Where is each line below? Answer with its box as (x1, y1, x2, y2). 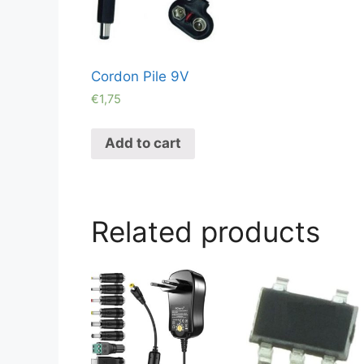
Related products (91, 214, 320, 249)
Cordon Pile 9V (91, 67, 189, 84)
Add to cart (105, 135, 181, 152)
